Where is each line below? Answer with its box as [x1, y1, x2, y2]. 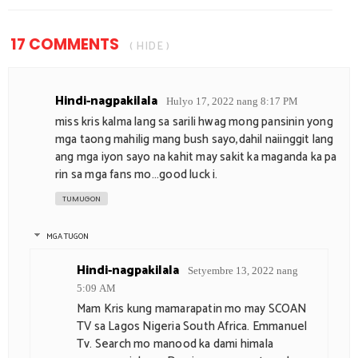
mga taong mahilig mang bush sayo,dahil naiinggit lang [55, 129, 334, 149]
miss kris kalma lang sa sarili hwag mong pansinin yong [55, 111, 333, 132]
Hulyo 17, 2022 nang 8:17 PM [166, 94, 298, 107]
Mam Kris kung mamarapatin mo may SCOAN [77, 298, 307, 319]
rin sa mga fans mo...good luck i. [55, 164, 218, 185]
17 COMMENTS [10, 33, 119, 55]
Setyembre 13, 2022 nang [188, 264, 298, 276]
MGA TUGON [46, 229, 89, 243]
